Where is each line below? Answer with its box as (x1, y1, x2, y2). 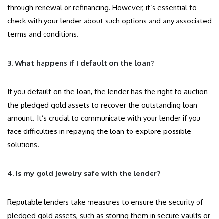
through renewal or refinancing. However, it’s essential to (7, 3, 197, 13)
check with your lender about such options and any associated (7, 16, 212, 26)
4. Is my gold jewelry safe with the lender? (7, 169, 160, 178)
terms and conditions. (7, 29, 79, 39)
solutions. (7, 140, 39, 150)
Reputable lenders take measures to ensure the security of (7, 197, 203, 207)
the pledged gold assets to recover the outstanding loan (7, 100, 197, 110)
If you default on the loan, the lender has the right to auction (7, 87, 208, 97)
